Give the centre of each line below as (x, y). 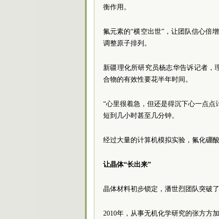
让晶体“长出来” (127, 164)
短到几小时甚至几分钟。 (141, 116)
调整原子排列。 (127, 43)
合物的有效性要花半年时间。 (148, 79)
